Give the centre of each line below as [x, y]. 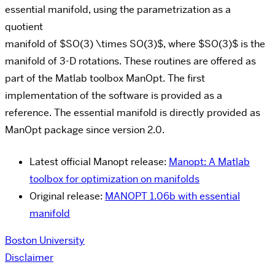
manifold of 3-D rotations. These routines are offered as [130, 61]
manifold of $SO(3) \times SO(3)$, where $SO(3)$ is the [135, 44]
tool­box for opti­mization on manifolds [114, 179]
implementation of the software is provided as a [114, 95]
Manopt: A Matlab [209, 161]
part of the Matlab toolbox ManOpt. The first [105, 78]
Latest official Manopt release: [99, 161]
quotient [24, 26]
